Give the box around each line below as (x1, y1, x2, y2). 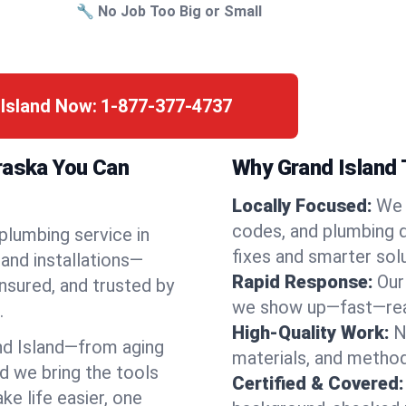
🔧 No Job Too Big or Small (76, 3, 263, 20)
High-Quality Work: (232, 322, 390, 343)
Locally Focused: (232, 195, 372, 217)
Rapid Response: (232, 271, 373, 293)
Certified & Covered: (232, 372, 404, 394)
